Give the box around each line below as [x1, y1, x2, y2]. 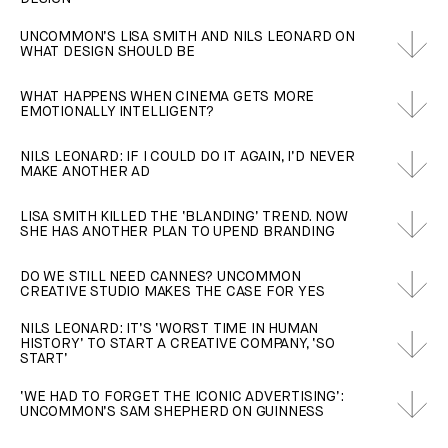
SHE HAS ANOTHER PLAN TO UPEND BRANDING [20, 224, 335, 239]
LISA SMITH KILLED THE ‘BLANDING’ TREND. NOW [20, 209, 348, 224]
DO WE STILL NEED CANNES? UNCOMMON [20, 269, 301, 284]
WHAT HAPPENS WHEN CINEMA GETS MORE [20, 89, 315, 104]
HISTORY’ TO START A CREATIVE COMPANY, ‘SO [20, 337, 335, 352]
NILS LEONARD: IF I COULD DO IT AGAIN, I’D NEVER [20, 149, 355, 164]
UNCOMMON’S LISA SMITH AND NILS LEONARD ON [20, 29, 355, 44]
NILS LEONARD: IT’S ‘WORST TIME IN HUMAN [20, 322, 319, 337]
